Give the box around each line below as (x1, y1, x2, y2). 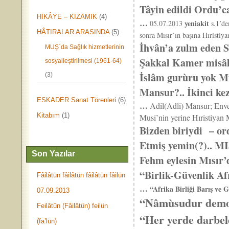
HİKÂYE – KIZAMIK (37, 13, 98, 20)
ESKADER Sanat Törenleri (37, 96, 117, 104)
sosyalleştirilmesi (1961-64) (45, 57, 122, 64)
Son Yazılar (32, 149, 76, 158)
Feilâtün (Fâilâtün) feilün (37, 202, 108, 210)
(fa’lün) (37, 217, 57, 225)
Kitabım (37, 111, 60, 119)
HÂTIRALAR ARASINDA (37, 28, 110, 36)
